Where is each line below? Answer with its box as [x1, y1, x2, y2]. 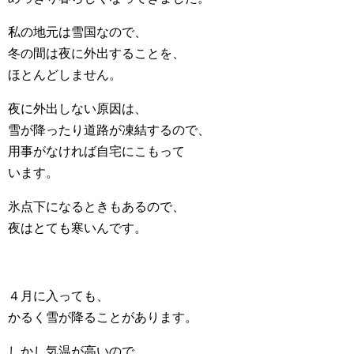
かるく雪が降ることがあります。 [8, 311, 198, 324]
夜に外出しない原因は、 [8, 102, 147, 115]
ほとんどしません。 [8, 68, 122, 81]
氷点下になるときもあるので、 [8, 200, 185, 213]
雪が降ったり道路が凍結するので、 [8, 123, 210, 137]
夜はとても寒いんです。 [8, 221, 147, 235]
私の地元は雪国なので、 [8, 25, 147, 39]
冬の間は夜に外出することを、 [8, 47, 185, 60]
